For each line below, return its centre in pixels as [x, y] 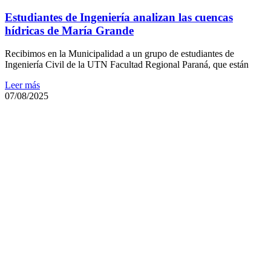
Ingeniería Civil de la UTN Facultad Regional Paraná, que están [127, 65]
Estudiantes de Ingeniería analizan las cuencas [119, 17]
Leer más [22, 85]
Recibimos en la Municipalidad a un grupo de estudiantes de [119, 54]
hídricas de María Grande [69, 30]
